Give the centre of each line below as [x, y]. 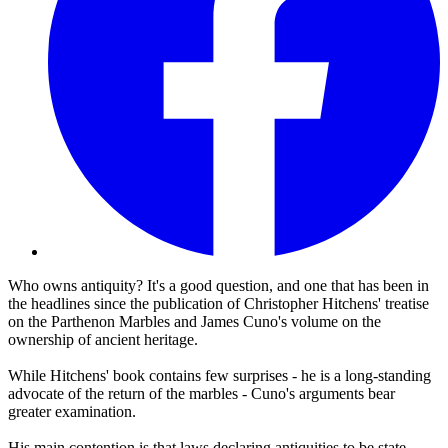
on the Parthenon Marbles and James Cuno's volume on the [194, 322]
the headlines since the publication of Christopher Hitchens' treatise [218, 304]
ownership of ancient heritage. [103, 340]
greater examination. [72, 412]
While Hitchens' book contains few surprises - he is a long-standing [219, 376]
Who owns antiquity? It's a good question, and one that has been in [218, 286]
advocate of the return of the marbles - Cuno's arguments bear [201, 394]
